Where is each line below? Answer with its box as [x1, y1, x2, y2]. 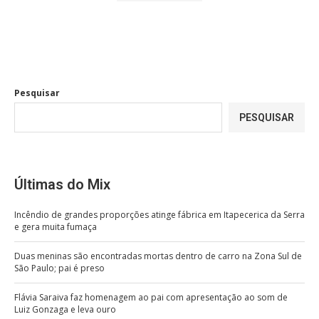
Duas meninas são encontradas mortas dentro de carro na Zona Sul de [14, 249, 302, 262]
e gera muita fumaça [14, 220, 97, 233]
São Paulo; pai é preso [14, 261, 105, 274]
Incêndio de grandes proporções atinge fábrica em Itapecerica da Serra [14, 208, 305, 221]
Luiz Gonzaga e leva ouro [14, 303, 116, 315]
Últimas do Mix [14, 175, 110, 193]
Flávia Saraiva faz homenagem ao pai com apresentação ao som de [14, 291, 288, 303]
